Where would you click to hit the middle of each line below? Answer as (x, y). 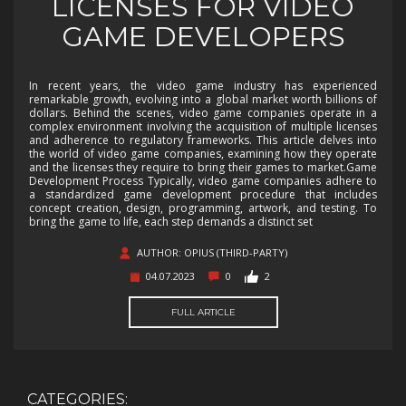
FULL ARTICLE (203, 313)
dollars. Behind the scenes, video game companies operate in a (203, 113)
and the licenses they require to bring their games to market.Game (203, 168)
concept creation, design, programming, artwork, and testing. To (203, 208)
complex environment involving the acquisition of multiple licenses (203, 127)
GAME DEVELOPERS (203, 37)
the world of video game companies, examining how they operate (203, 154)
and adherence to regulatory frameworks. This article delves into (203, 140)
